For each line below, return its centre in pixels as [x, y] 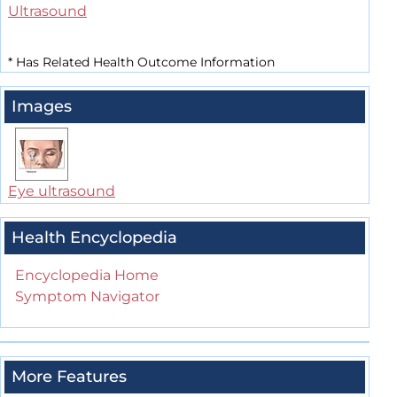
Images [42, 107]
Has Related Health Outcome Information [144, 62]
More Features [69, 377]
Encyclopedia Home [87, 276]
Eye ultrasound [62, 191]
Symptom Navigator [87, 297]
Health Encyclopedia [94, 238]
